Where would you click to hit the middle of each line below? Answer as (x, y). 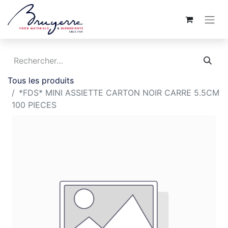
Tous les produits (41, 80)
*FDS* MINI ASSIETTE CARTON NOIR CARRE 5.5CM (119, 93)
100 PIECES (34, 105)
